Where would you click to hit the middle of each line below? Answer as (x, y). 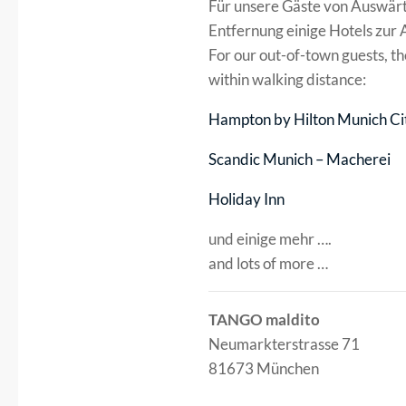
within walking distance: (287, 79)
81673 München (263, 368)
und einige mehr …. (270, 238)
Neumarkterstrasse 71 (284, 343)
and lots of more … (268, 263)
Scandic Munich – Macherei (299, 159)
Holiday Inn (246, 198)
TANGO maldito (264, 319)
